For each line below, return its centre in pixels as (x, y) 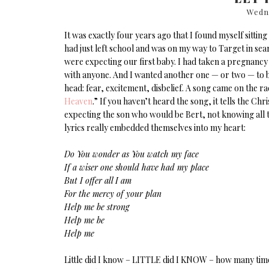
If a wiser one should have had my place (137, 167)
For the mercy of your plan (113, 193)
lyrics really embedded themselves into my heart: (155, 127)
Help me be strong (97, 207)
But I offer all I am (98, 180)
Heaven (78, 101)
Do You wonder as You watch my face (131, 154)
